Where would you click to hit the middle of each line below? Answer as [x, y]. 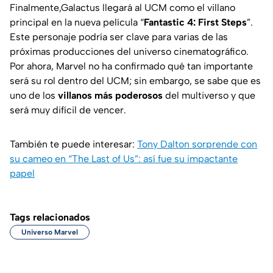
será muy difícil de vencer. [68, 110]
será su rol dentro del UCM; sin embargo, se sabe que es [135, 80]
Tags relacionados [50, 217]
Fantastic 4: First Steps [195, 22]
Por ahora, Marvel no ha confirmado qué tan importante [131, 66]
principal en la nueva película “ [77, 22]
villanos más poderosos [110, 95]
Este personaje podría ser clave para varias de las [119, 37]
